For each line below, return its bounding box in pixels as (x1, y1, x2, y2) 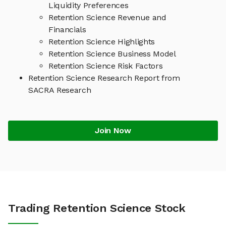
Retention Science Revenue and (48, 13, 166, 23)
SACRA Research (28, 85, 91, 95)
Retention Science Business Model (48, 49, 176, 59)
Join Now (95, 126, 131, 136)
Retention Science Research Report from (28, 73, 180, 83)
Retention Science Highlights (48, 37, 155, 47)
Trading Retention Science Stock (8, 202, 186, 215)
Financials (48, 25, 86, 35)
